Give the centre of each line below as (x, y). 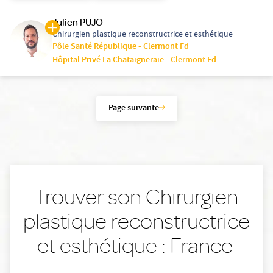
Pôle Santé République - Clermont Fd (121, 47)
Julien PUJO (78, 22)
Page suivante (133, 109)
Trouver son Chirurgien (136, 197)
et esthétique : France (136, 246)
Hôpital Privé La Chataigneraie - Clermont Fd (134, 61)
